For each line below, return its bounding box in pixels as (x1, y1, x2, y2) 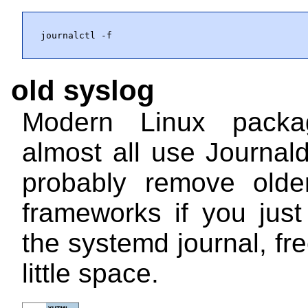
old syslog (11, 74, 155, 107)
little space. (22, 258, 159, 289)
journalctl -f (41, 30, 112, 41)
